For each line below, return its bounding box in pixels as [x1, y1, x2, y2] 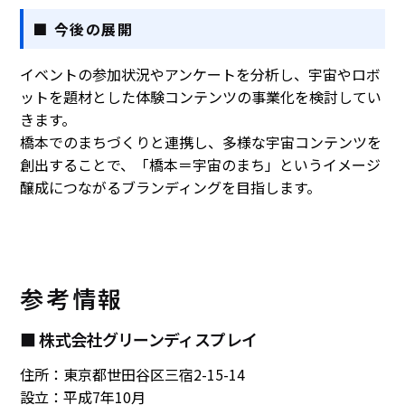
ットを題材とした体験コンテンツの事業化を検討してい [20, 86, 382, 108]
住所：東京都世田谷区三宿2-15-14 [20, 363, 246, 385]
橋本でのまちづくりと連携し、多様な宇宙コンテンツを [20, 131, 382, 154]
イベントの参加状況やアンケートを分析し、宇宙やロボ [20, 63, 381, 86]
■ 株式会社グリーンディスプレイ [20, 326, 258, 351]
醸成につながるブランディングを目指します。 [20, 176, 322, 199]
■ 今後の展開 [33, 18, 134, 41]
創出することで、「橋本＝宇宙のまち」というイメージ [20, 154, 381, 176]
